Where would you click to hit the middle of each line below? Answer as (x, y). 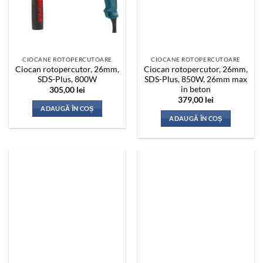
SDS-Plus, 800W (67, 79)
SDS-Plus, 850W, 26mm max (196, 79)
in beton (196, 89)
